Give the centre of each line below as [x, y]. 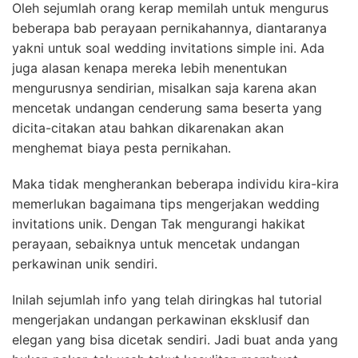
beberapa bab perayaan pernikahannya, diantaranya [169, 28]
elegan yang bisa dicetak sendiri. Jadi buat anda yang [175, 340]
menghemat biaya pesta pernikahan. [121, 148]
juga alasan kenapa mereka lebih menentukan [149, 68]
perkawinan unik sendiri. [85, 264]
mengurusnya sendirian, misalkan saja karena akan [164, 88]
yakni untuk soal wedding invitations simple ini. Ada [168, 48]
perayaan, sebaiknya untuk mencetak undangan [156, 244]
